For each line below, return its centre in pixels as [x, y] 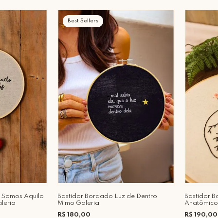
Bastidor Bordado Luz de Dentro [107, 196]
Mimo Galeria [78, 203]
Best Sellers [83, 21]
